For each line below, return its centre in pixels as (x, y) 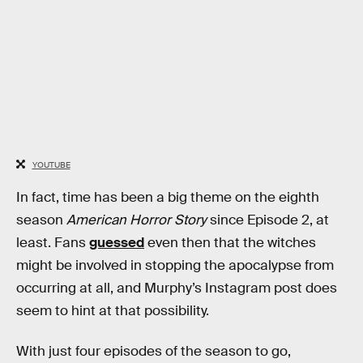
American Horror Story (137, 220)
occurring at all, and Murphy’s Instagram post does (177, 288)
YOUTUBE (51, 164)
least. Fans (53, 243)
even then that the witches (230, 243)
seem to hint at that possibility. (113, 311)
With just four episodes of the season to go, (154, 351)
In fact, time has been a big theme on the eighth (168, 198)
